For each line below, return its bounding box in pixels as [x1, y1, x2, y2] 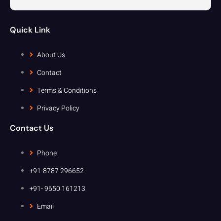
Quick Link [10, 24, 50, 35]
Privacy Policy [37, 103, 79, 113]
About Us [37, 49, 65, 60]
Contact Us [10, 122, 53, 133]
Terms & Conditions [37, 85, 97, 96]
